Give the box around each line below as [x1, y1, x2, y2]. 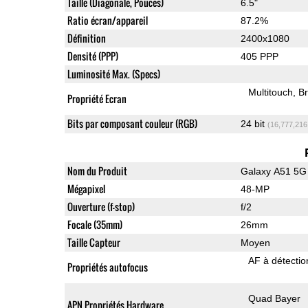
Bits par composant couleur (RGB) [67, 115, 197, 131]
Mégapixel [67, 181, 105, 196]
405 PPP [240, 50, 278, 62]
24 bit [240, 118, 267, 129]
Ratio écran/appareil [67, 12, 148, 27]
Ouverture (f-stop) [67, 199, 135, 214]
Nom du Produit [67, 163, 127, 178]
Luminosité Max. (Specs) [67, 66, 160, 81]
